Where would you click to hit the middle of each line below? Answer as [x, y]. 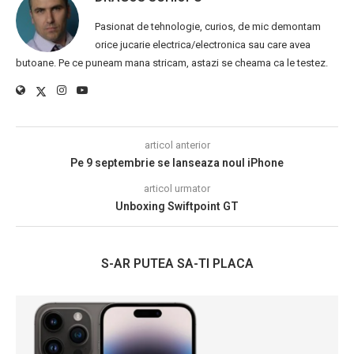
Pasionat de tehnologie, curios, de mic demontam [208, 27]
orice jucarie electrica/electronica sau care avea [203, 45]
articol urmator [177, 189]
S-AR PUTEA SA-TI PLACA [177, 264]
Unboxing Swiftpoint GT [177, 207]
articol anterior [177, 145]
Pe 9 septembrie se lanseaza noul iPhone [177, 163]
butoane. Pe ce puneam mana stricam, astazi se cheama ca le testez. [172, 63]
